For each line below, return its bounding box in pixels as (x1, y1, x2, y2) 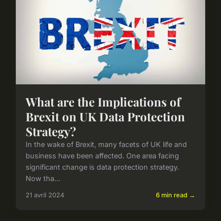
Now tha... (26, 174, 60, 183)
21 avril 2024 (26, 191, 64, 199)
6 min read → (156, 191, 195, 199)
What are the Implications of (26, 94, 181, 110)
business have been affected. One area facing (26, 151, 179, 160)
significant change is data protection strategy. (26, 163, 179, 172)
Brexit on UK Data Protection (26, 109, 185, 125)
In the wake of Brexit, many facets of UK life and (26, 140, 187, 149)
